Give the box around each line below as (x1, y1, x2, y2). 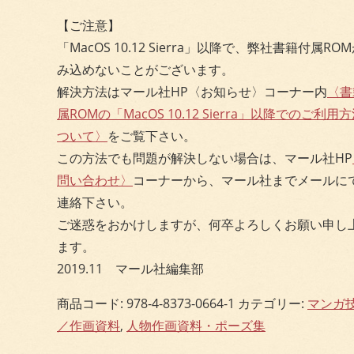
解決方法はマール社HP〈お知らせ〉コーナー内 (57, 82, 327, 100)
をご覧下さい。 (107, 126, 196, 145)
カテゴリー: (238, 294, 307, 312)
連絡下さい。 (57, 193, 133, 211)
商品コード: (57, 294, 126, 312)
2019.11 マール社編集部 (57, 259, 204, 277)
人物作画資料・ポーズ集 (126, 316, 265, 334)
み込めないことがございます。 (57, 60, 234, 78)
